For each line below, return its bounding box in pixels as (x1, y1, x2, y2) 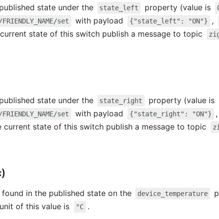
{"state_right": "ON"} (130, 109, 212, 118)
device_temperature (137, 189, 208, 197)
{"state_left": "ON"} (130, 17, 208, 25)
